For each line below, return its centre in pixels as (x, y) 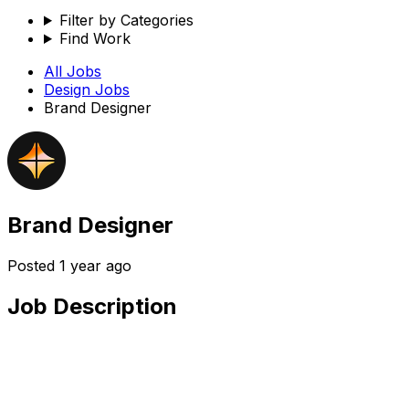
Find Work (94, 38)
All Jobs (73, 71)
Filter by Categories (126, 20)
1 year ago (95, 265)
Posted (33, 265)
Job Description (92, 306)
